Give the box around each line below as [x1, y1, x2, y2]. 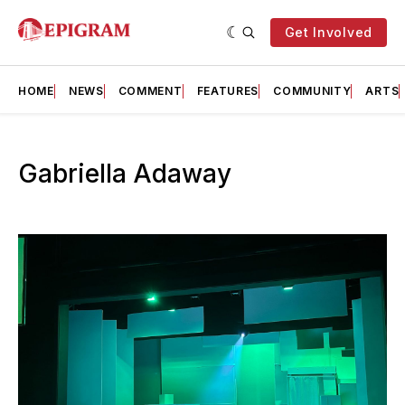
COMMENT [118, 84, 183, 98]
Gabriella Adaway [18, 157, 231, 189]
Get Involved [284, 24, 372, 40]
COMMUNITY [273, 84, 352, 98]
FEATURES [196, 84, 259, 98]
